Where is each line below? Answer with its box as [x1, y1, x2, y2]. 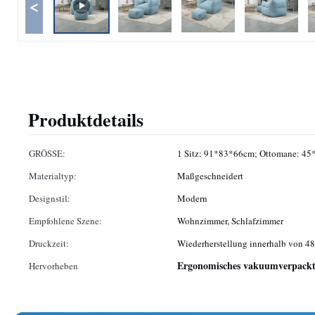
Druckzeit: [29, 237, 69, 250]
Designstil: [29, 192, 70, 205]
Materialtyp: [29, 169, 77, 182]
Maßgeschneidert [177, 169, 243, 182]
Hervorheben [29, 259, 78, 272]
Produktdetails [28, 106, 143, 133]
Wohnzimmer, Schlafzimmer [177, 214, 283, 227]
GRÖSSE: [29, 147, 65, 160]
